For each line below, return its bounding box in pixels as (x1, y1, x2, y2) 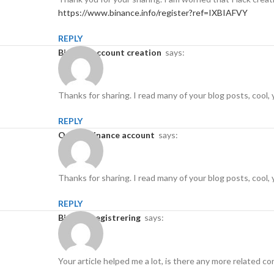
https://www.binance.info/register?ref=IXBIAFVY (58, 7, 248, 18)
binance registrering (64, 212, 141, 223)
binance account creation (64, 46, 161, 57)
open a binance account (65, 130, 155, 141)
